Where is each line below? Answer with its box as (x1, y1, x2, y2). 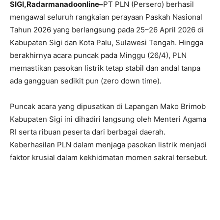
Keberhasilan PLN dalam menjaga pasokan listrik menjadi (10, 140, 207, 149)
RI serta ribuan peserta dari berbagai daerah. (10, 127, 165, 137)
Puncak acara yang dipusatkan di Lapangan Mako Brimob (10, 102, 206, 111)
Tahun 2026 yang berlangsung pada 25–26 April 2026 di (10, 25, 204, 34)
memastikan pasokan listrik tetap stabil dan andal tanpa (10, 63, 200, 73)
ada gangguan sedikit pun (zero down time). (10, 76, 162, 85)
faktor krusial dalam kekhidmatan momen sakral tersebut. (10, 153, 208, 162)
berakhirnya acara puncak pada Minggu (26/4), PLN (10, 51, 187, 60)
